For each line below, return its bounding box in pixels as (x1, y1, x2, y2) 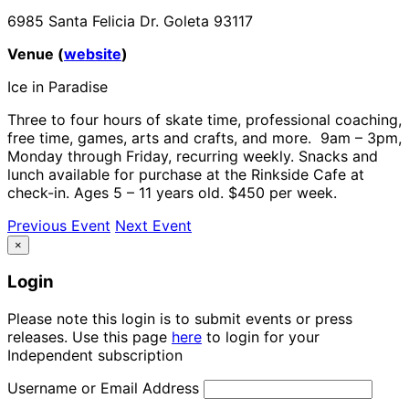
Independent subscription (7, 345, 183, 364)
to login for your (202, 327, 320, 346)
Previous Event (7, 215, 110, 235)
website (64, 44, 121, 63)
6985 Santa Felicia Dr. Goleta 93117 (7, 11, 253, 30)
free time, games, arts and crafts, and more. (7, 128, 316, 147)
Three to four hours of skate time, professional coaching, (7, 110, 402, 129)
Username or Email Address (7, 378, 199, 397)
